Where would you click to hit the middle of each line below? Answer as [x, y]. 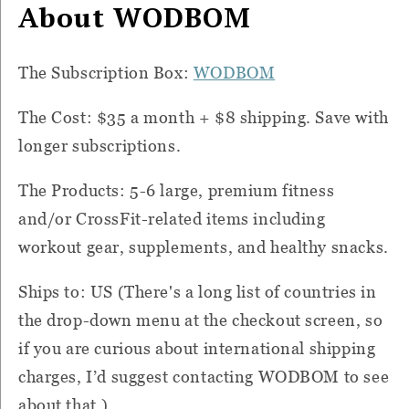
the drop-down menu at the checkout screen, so [201, 320]
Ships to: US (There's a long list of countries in [198, 291]
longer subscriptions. [100, 145]
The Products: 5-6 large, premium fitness [177, 190]
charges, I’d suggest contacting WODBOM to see [204, 376]
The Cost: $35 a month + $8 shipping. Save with [204, 117]
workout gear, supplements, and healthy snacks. [204, 246]
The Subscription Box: [106, 72]
